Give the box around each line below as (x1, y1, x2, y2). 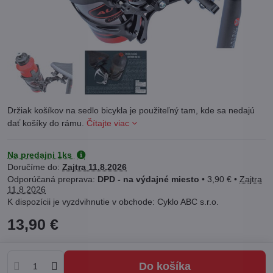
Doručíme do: (7, 162, 62, 172)
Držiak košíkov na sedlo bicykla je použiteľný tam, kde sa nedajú (7, 105, 255, 116)
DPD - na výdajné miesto (97, 174, 199, 185)
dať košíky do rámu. (7, 118, 87, 129)
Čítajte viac (87, 118, 129, 129)
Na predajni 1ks (7, 150, 74, 160)
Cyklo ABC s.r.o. (157, 197, 219, 207)
